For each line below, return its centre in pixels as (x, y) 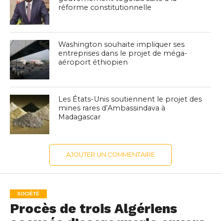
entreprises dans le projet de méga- (123, 54)
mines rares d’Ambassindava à (112, 108)
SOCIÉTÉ (28, 194)
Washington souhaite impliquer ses (122, 45)
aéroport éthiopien (93, 62)
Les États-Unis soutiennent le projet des (130, 99)
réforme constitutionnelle (105, 8)
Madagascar (80, 117)
